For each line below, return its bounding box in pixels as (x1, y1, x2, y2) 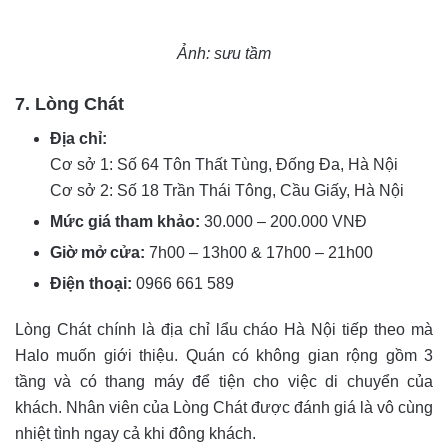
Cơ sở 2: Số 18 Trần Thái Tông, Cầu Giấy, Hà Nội (50, 181, 404, 199)
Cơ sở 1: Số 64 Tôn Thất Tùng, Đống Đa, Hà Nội (50, 155, 398, 173)
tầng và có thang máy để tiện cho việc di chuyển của (15, 372, 433, 390)
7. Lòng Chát (15, 93, 124, 114)
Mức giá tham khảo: (50, 212, 204, 230)
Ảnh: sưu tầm (177, 44, 271, 62)
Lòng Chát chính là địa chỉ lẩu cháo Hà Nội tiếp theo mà (15, 320, 433, 338)
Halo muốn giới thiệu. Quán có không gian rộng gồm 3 (15, 346, 433, 364)
